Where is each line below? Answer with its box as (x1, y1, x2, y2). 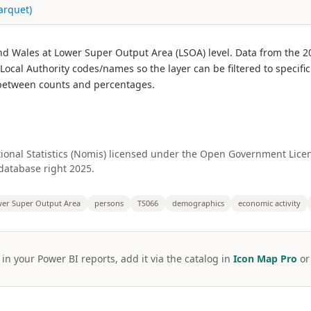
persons (94, 198, 124, 208)
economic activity (238, 198, 301, 208)
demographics (172, 198, 224, 208)
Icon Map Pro (233, 252, 297, 265)
